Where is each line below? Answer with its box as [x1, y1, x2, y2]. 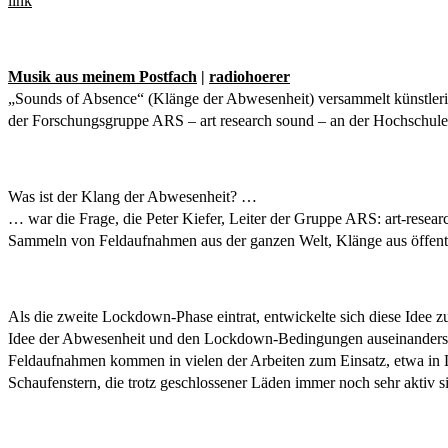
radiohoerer [209, 68, 290, 85]
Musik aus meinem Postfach [8, 68, 197, 85]
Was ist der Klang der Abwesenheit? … [8, 188, 257, 205]
